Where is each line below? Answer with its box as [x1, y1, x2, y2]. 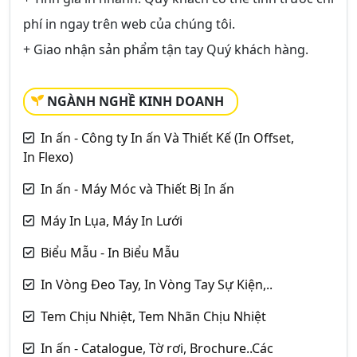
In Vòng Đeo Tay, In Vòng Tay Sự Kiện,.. [41, 275, 273, 293]
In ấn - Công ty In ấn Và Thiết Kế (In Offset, [41, 128, 294, 147]
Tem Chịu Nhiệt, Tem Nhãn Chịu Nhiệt [41, 307, 266, 325]
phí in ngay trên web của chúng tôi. [23, 14, 235, 33]
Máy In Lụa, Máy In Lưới [41, 211, 182, 229]
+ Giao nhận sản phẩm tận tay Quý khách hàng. [23, 40, 308, 58]
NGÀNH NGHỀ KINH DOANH [47, 92, 224, 110]
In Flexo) [23, 147, 73, 166]
